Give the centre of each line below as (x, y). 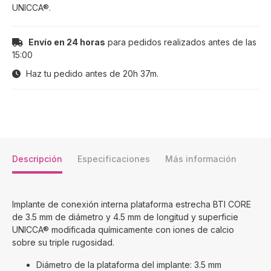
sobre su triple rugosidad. (63, 243)
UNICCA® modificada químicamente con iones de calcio (123, 230)
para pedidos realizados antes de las (181, 42)
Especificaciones (114, 159)
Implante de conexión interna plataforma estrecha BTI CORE (132, 204)
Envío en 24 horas (67, 42)
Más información (201, 159)
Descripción (37, 159)
